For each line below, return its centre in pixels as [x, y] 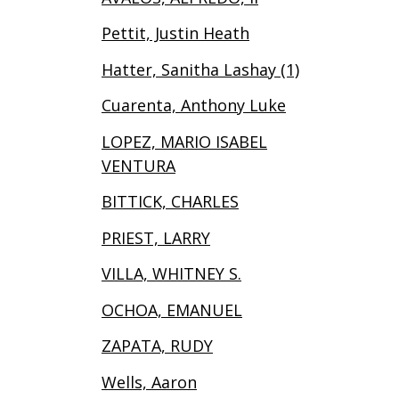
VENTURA [138, 165]
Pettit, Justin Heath [175, 33]
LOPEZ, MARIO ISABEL [184, 141]
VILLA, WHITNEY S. [171, 274]
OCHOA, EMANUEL [172, 309]
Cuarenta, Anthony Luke [194, 106]
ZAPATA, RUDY [157, 346]
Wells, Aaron [149, 382]
